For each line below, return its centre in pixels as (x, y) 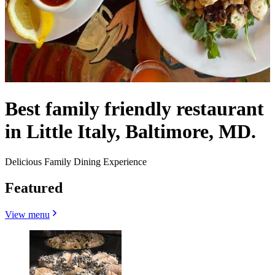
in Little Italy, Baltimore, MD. (130, 132)
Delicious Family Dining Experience (76, 161)
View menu (27, 215)
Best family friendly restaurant (134, 109)
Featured (34, 188)
